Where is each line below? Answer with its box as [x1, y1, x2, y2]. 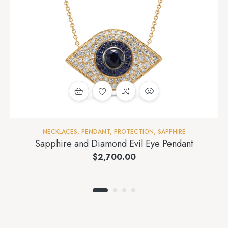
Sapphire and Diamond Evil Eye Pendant [35, 137, 193, 151]
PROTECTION [113, 127, 154, 137]
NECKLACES [42, 127, 77, 137]
